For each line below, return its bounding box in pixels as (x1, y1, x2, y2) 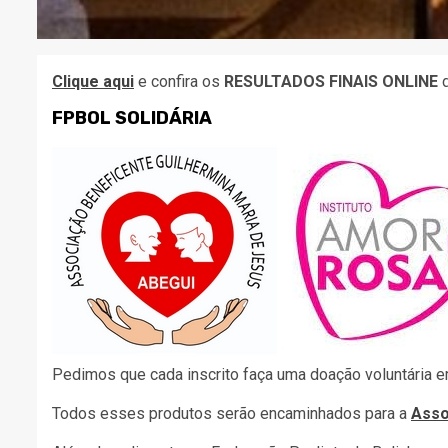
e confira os (134, 71, 224, 91)
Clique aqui (52, 71, 134, 91)
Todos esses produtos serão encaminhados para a (52, 403, 411, 423)
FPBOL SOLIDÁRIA (52, 106, 212, 129)
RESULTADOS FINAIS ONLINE (224, 71, 438, 91)
